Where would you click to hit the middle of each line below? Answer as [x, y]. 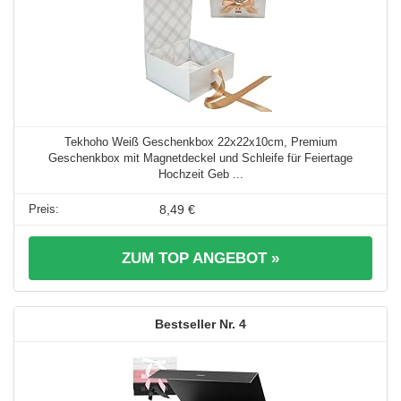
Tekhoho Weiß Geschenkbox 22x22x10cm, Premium [200, 142]
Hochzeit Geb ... [200, 175]
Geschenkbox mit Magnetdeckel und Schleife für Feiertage [200, 158]
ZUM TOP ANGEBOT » [200, 259]
